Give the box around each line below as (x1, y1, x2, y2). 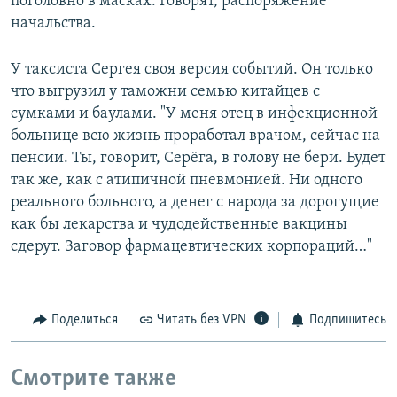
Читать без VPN (157, 313, 246, 328)
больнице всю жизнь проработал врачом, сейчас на (11, 128, 380, 145)
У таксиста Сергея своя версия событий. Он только (11, 61, 373, 79)
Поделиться (51, 313, 118, 328)
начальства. (11, 15, 96, 33)
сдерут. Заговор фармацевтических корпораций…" (11, 238, 372, 256)
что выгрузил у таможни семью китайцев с (11, 83, 320, 101)
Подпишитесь (308, 313, 386, 328)
